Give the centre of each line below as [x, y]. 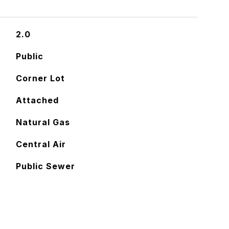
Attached [37, 100]
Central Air [41, 144]
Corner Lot [40, 78]
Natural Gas [43, 122]
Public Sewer [45, 166]
